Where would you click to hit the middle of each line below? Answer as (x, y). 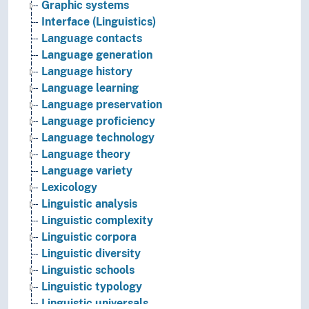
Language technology (98, 138)
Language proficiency (98, 121)
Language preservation (102, 105)
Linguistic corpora (89, 237)
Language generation (97, 55)
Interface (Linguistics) (99, 22)
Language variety (87, 171)
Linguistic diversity (91, 254)
